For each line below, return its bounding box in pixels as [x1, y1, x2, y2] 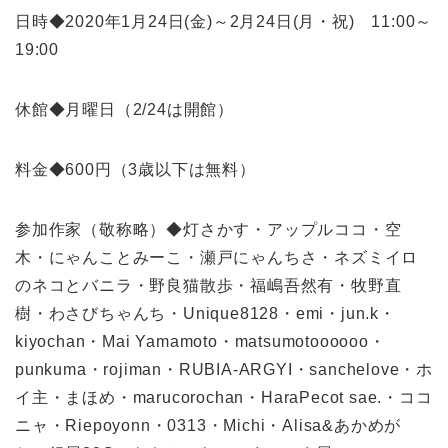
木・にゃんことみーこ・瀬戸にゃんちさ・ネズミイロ [15, 248, 419, 266]
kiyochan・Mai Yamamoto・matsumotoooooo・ [15, 332, 386, 350]
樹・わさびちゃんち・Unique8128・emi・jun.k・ [15, 304, 396, 322]
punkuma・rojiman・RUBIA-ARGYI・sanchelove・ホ [15, 360, 433, 378]
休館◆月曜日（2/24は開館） [15, 100, 234, 118]
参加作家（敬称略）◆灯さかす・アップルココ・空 [15, 220, 402, 238]
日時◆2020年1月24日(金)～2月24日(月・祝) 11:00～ [15, 12, 433, 30]
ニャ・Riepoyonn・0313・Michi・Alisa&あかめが [15, 416, 402, 434]
